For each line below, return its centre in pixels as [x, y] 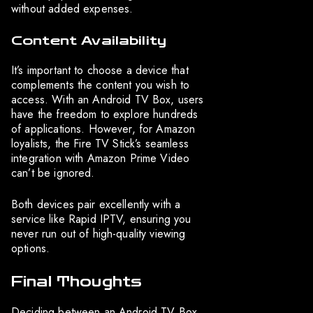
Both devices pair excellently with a [96, 204]
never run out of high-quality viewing [99, 233]
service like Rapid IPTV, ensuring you [101, 219]
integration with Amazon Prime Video [101, 158]
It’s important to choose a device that [100, 70]
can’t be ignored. [53, 173]
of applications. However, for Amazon [103, 129]
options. [31, 248]
